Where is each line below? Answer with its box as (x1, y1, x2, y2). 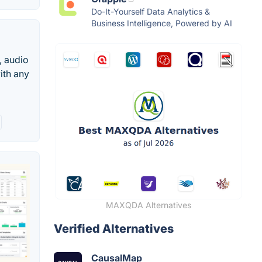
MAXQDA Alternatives (106, 200, 191, 211)
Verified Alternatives (54, 222, 174, 236)
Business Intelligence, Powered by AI (91, 18, 232, 29)
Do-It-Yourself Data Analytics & (91, 6, 210, 17)
